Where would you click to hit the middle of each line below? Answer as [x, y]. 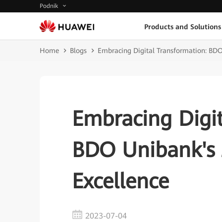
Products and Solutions [183, 27]
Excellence [120, 181]
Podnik [50, 6]
